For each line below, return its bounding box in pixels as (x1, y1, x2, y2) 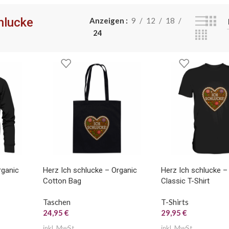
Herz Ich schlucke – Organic (42, 165, 137, 175)
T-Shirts (161, 197, 189, 207)
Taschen (42, 197, 71, 207)
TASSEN (53, 4, 92, 17)
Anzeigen (89, 15, 126, 25)
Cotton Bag (42, 176, 81, 186)
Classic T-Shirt (161, 176, 210, 186)
